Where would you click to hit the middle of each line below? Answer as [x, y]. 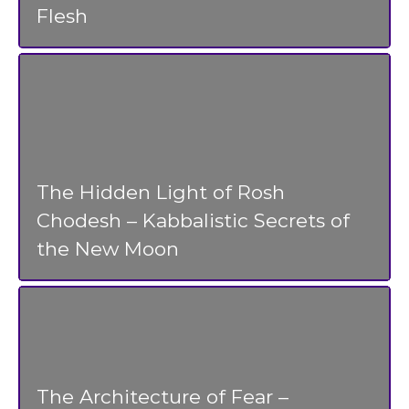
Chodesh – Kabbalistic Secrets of [193, 220]
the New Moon [108, 248]
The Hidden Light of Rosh [161, 192]
